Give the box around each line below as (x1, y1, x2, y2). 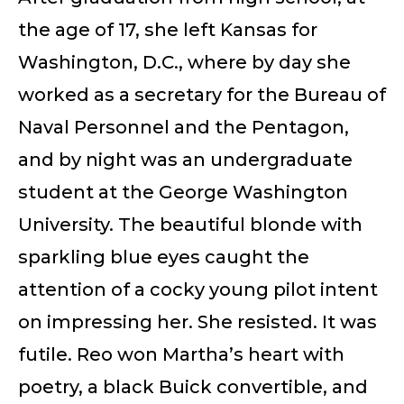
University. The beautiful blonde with (18, 213, 363, 235)
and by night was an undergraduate (18, 148, 353, 170)
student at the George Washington (18, 180, 348, 203)
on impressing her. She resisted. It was (18, 310, 377, 333)
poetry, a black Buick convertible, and (18, 375, 368, 398)
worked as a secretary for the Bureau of (18, 83, 386, 106)
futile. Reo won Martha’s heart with (18, 343, 344, 365)
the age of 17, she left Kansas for (18, 18, 317, 41)
